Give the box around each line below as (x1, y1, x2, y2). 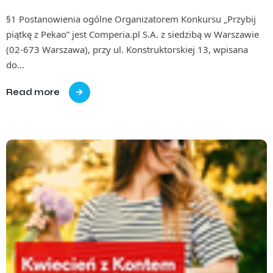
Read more (6, 87, 60, 98)
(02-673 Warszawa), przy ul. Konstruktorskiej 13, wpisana (6, 43, 248, 56)
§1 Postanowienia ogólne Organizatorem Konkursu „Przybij (6, 13, 256, 26)
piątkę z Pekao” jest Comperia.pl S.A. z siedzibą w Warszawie (6, 28, 259, 41)
